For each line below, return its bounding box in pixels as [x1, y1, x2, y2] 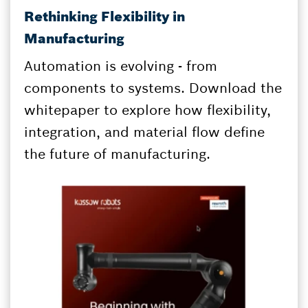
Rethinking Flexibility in [24, 8, 185, 25]
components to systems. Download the [24, 79, 282, 97]
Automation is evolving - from [24, 57, 217, 75]
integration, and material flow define [24, 123, 265, 141]
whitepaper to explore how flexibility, [24, 101, 271, 119]
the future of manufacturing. [24, 145, 210, 163]
